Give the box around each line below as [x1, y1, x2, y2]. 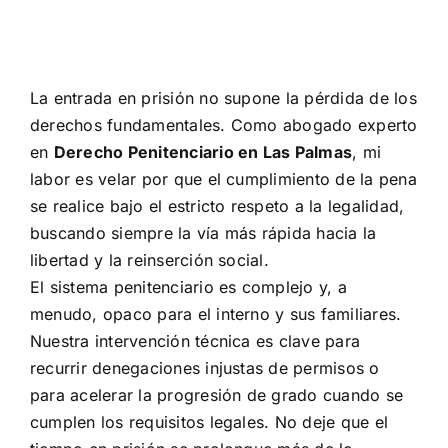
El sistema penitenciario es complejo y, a [29, 277, 347, 297]
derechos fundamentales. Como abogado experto [29, 115, 418, 135]
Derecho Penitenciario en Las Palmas [53, 142, 353, 162]
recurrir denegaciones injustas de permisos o [29, 358, 380, 378]
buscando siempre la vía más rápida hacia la [29, 223, 377, 243]
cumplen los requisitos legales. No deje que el [29, 412, 389, 432]
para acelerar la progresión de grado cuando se [29, 385, 404, 405]
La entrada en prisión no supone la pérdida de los [29, 88, 417, 108]
